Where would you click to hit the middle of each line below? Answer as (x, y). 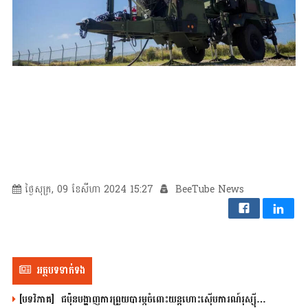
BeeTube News (208, 189)
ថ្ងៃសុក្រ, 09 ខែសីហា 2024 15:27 (89, 189)
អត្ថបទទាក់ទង (60, 270)
